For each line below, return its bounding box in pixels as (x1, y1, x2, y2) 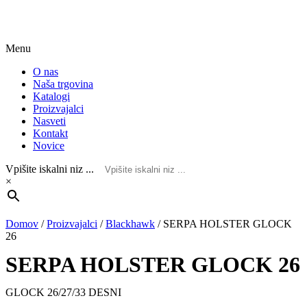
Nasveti (33, 115, 66, 127)
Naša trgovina (33, 78, 93, 90)
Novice (33, 140, 64, 152)
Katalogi (33, 90, 70, 103)
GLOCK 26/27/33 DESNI (5, 286, 121, 299)
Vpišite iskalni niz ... (5, 163, 94, 175)
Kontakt (33, 127, 68, 140)
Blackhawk (106, 218, 155, 230)
